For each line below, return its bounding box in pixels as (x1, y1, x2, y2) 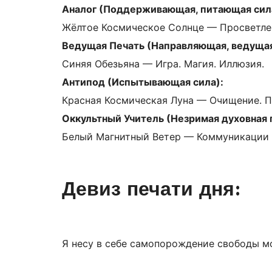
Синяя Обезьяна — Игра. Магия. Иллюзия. (62, 58, 267, 70)
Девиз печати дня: (62, 178, 247, 202)
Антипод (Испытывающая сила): (62, 76, 223, 89)
